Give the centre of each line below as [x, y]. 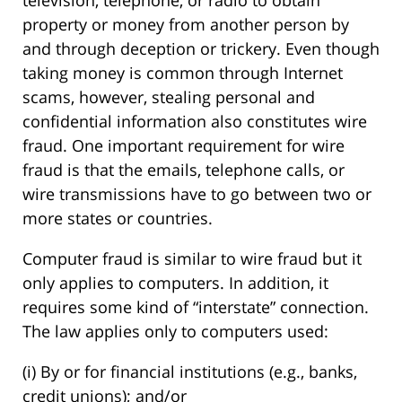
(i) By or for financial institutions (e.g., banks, [190, 372]
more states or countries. [118, 218]
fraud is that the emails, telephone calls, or [184, 170]
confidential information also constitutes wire [195, 122]
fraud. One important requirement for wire [184, 146]
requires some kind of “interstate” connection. [196, 307]
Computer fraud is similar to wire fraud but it [192, 259]
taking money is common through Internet [183, 73]
